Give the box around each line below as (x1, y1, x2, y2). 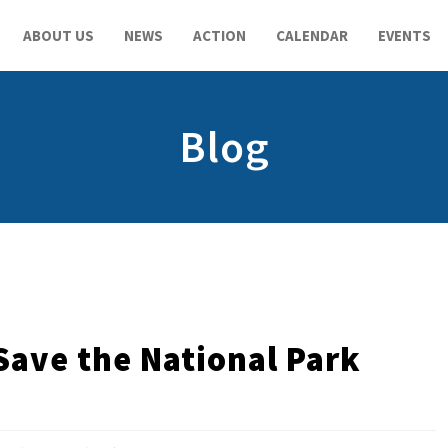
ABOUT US (23, 26, 94, 45)
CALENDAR (276, 26, 348, 45)
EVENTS (378, 26, 431, 45)
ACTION (193, 26, 246, 45)
